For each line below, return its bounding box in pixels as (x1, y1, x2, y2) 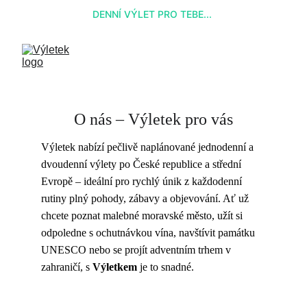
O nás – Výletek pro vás (73, 110, 233, 128)
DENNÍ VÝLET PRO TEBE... (93, 8, 214, 20)
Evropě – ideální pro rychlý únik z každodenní (41, 175, 245, 187)
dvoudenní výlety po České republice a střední (41, 158, 244, 170)
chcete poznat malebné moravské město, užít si (41, 210, 245, 221)
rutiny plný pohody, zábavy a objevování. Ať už (41, 193, 251, 204)
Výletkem (93, 261, 137, 273)
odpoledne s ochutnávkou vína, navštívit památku (41, 227, 258, 238)
